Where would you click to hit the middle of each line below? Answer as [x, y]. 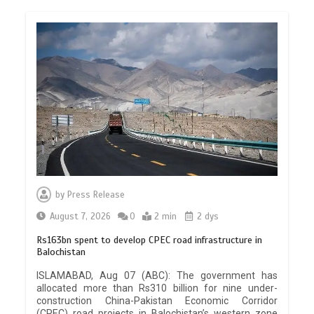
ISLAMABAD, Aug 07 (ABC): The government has [157, 276]
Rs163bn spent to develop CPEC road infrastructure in [150, 240]
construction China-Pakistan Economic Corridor [157, 301]
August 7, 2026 [81, 217]
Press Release [96, 195]
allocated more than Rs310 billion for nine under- [157, 288]
